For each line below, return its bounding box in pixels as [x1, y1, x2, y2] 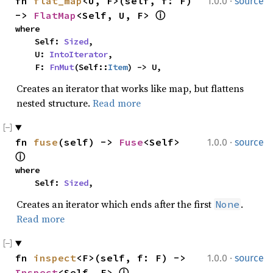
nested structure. [16, 96, 93, 110]
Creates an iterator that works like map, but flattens [16, 82, 244, 95]
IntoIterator [49, 49, 108, 60]
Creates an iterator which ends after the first [16, 197, 214, 211]
